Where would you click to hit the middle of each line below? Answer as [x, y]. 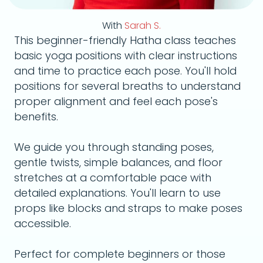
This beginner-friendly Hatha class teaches [125, 40]
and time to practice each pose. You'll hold [125, 71]
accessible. [43, 223]
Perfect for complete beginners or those [120, 254]
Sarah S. [143, 26]
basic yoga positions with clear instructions [126, 55]
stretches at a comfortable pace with [113, 178]
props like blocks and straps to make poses [128, 208]
